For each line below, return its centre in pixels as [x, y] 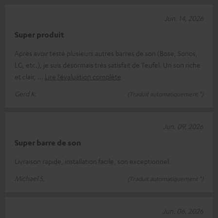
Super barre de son [48, 142]
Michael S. [30, 178]
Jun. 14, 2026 [184, 18]
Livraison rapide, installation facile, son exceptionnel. [93, 161]
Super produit [39, 34]
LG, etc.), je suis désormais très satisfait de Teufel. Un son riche [108, 64]
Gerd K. [26, 93]
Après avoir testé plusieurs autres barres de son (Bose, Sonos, [106, 53]
